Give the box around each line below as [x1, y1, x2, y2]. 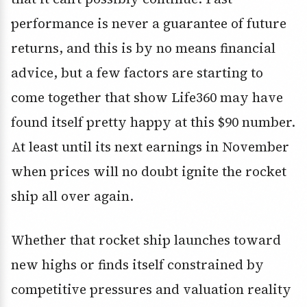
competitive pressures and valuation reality [11, 280, 291, 299]
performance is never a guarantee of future [11, 14, 286, 33]
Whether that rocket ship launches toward [11, 231, 281, 249]
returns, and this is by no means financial [11, 39, 275, 58]
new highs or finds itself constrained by [11, 256, 264, 274]
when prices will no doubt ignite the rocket [11, 162, 286, 181]
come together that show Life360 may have [11, 88, 283, 107]
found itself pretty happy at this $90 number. [11, 113, 295, 132]
